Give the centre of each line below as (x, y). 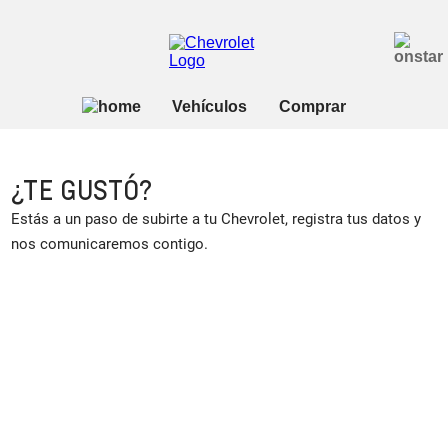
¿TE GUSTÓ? (82, 189)
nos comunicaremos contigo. (110, 243)
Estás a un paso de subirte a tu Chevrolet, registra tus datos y (216, 218)
